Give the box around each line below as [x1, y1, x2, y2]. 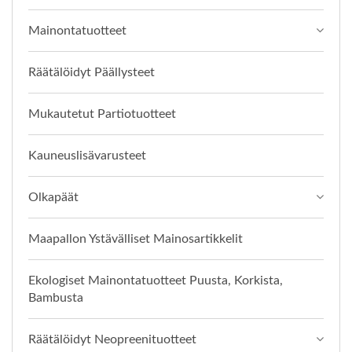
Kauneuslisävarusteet [28, 149, 146, 163]
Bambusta [28, 291, 83, 305]
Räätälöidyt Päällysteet [28, 66, 155, 79]
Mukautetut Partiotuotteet [28, 108, 176, 121]
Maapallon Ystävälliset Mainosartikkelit [28, 233, 243, 246]
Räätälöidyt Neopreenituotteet [28, 333, 196, 346]
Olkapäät [28, 191, 79, 204]
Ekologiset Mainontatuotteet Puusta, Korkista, [28, 274, 283, 288]
